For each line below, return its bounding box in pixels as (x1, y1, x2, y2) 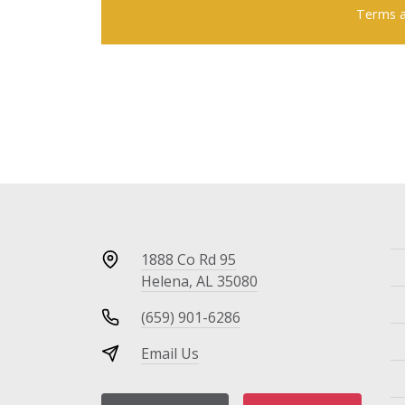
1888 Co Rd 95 (141, 249, 236, 269)
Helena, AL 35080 (141, 270, 258, 291)
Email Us (141, 343, 199, 363)
